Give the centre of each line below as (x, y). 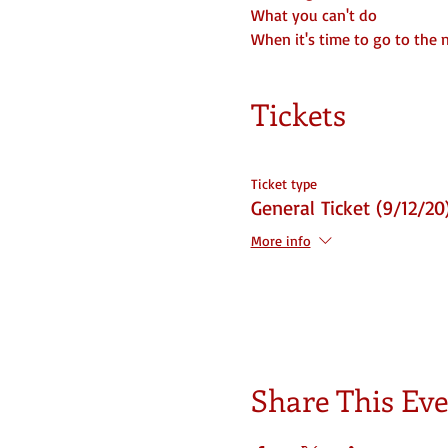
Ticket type (283, 183)
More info (280, 241)
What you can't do (313, 15)
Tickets (298, 114)
